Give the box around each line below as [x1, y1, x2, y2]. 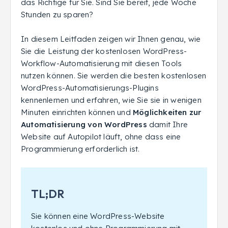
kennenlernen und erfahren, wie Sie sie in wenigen [21, 95, 202, 105]
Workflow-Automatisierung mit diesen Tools [21, 59, 182, 68]
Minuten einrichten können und [21, 107, 133, 117]
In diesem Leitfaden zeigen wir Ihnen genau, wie [21, 34, 201, 44]
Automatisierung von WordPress [21, 120, 147, 129]
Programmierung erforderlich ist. [21, 144, 140, 154]
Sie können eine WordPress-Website [31, 211, 165, 221]
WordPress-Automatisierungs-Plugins [21, 83, 159, 93]
